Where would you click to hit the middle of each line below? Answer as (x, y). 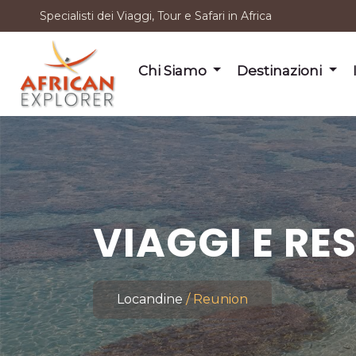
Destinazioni (281, 70)
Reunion (221, 299)
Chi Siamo (174, 70)
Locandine (150, 299)
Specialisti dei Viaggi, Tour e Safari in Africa (156, 15)
